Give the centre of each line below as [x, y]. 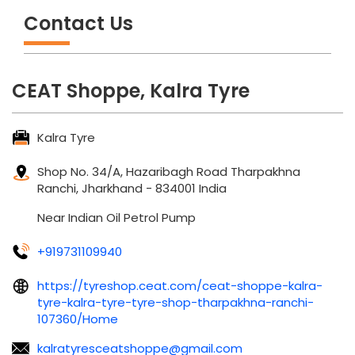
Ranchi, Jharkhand [92, 188]
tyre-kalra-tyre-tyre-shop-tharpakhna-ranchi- [176, 302]
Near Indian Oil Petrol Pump [116, 217]
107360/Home [78, 319]
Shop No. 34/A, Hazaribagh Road [132, 171]
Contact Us [78, 23]
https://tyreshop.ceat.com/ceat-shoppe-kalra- [180, 285]
